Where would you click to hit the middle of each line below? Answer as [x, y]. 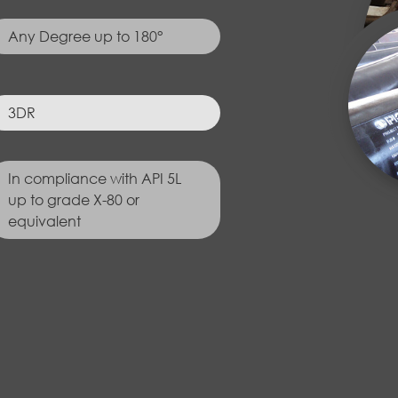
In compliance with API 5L [95, 179]
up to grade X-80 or [74, 200]
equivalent [45, 221]
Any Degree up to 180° [86, 36]
